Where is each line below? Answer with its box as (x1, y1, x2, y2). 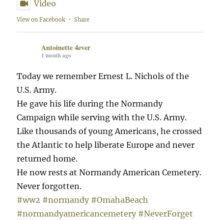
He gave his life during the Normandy (17, 99, 163, 109)
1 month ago (41, 52, 72, 60)
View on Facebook (17, 16, 66, 24)
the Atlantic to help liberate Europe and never (17, 140, 195, 150)
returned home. (17, 154, 78, 164)
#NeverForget (138, 209, 193, 219)
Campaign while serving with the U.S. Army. (17, 112, 187, 123)
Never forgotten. (17, 181, 82, 192)
